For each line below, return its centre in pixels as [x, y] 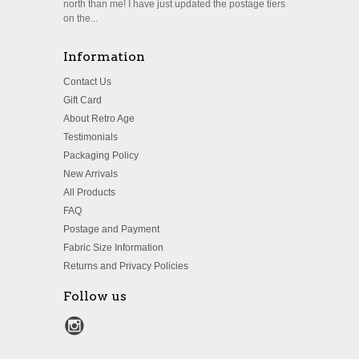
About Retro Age [99, 119]
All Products [89, 193]
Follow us [95, 296]
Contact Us [87, 82]
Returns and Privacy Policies [126, 266]
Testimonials [91, 137]
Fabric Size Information [113, 248]
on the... [81, 19]
